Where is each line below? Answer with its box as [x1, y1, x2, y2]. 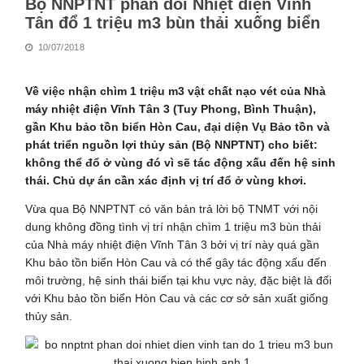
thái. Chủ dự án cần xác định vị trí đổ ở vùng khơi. [25, 173, 307, 187]
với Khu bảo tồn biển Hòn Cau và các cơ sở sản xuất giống [25, 291, 329, 305]
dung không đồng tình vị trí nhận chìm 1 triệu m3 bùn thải [25, 219, 322, 233]
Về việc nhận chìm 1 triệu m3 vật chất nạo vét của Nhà [25, 84, 327, 97]
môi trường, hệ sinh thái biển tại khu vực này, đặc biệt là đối [25, 273, 332, 287]
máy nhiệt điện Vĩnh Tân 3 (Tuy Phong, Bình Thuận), [25, 102, 317, 115]
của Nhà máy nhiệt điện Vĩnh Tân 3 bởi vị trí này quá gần [25, 237, 320, 251]
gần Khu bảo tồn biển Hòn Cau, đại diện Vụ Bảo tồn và [25, 119, 331, 133]
